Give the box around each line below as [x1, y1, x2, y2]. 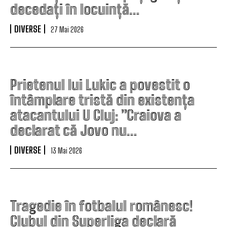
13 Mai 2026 [51, 146, 82, 155]
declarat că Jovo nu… [10, 122, 137, 139]
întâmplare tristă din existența [10, 91, 195, 108]
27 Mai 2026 [51, 25, 84, 34]
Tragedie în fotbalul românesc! [10, 197, 193, 214]
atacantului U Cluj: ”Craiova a [10, 106, 181, 124]
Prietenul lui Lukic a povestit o [10, 76, 190, 93]
